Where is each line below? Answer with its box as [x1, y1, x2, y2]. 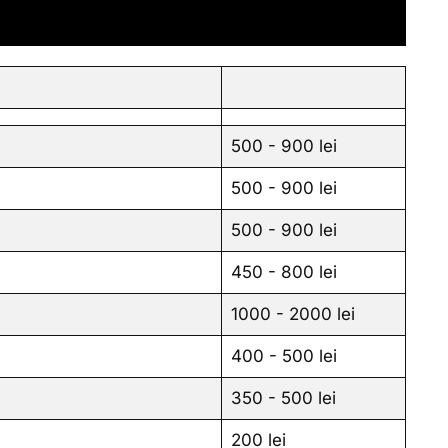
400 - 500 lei [230, 345, 337, 366]
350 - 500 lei [230, 387, 336, 408]
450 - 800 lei [230, 261, 337, 282]
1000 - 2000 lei [230, 303, 355, 324]
